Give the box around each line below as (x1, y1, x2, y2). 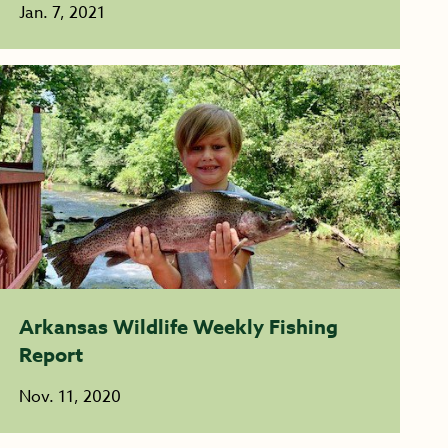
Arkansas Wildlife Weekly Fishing (18, 313, 338, 340)
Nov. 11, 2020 (18, 385, 121, 409)
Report (18, 341, 83, 368)
